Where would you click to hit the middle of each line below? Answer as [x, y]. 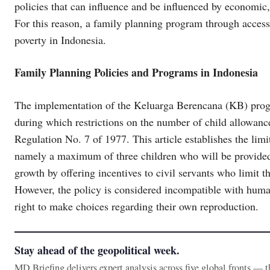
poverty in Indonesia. [60, 39]
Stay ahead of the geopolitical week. [97, 250]
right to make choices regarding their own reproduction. [137, 206]
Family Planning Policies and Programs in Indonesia [136, 72]
